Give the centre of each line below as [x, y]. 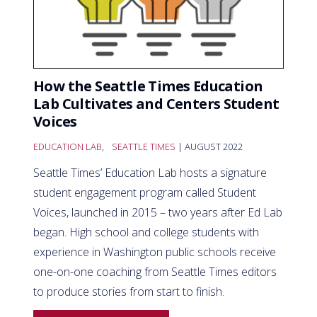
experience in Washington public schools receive [155, 252]
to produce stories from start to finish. [129, 291]
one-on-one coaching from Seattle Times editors [155, 271]
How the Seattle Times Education [148, 86]
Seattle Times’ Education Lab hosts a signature [150, 172]
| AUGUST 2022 [209, 146]
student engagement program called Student [145, 192]
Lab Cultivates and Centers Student [156, 103]
